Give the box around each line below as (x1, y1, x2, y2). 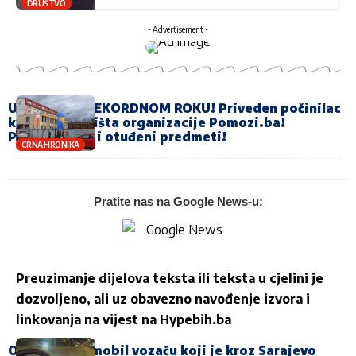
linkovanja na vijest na (16, 311, 160, 327)
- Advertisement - (148, 24, 208, 34)
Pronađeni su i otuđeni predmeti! (8, 129, 226, 144)
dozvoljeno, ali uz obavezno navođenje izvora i (16, 290, 310, 307)
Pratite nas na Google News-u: (93, 194, 263, 208)
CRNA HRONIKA (21, 139, 79, 149)
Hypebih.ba (160, 311, 231, 327)
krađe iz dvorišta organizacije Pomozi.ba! (8, 114, 285, 130)
